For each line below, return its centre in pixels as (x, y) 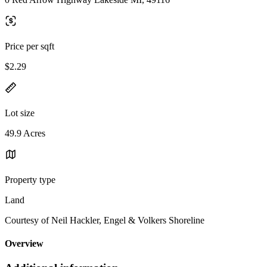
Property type (30, 179)
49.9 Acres (25, 133)
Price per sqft (30, 46)
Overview (24, 244)
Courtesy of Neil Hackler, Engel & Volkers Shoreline (105, 220)
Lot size (20, 113)
